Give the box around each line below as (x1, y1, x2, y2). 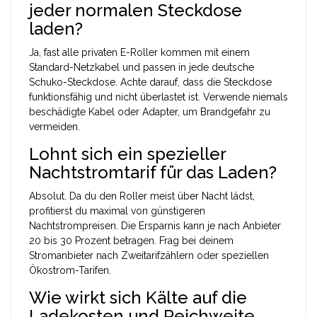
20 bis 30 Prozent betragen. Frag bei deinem (29, 234, 234, 246)
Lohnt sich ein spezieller (29, 143, 226, 164)
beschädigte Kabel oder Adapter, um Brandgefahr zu (29, 105, 270, 117)
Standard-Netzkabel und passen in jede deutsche (29, 61, 254, 73)
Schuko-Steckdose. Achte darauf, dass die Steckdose (29, 76, 272, 88)
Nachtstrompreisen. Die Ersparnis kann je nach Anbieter (29, 219, 281, 231)
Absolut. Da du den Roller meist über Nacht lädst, (29, 190, 255, 202)
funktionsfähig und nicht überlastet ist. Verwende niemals (29, 91, 288, 103)
